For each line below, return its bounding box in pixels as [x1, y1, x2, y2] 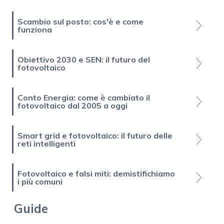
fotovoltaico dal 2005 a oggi [17, 100, 127, 110]
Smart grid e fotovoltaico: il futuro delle [17, 130, 172, 140]
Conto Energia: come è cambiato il [17, 92, 150, 102]
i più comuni [17, 176, 62, 186]
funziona [17, 24, 52, 34]
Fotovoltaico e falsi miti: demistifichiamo [17, 168, 175, 178]
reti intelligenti [17, 138, 75, 148]
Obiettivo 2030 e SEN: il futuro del [17, 54, 150, 64]
